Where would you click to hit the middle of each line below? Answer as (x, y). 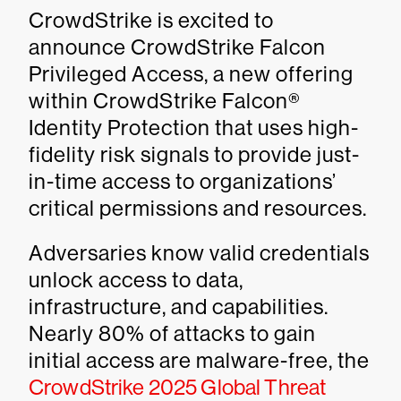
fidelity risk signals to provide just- (194, 154)
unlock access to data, (136, 280)
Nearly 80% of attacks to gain (172, 333)
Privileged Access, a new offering (191, 74)
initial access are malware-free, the (199, 360)
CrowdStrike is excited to (151, 20)
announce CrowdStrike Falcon (177, 47)
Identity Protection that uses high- (194, 128)
